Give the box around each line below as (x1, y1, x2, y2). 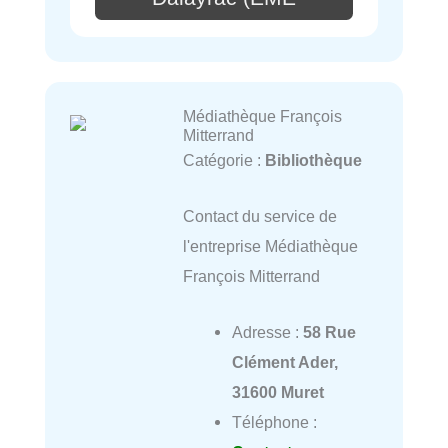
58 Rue (302, 323, 356, 342)
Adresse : (231, 323, 303, 342)
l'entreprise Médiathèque (182, 236, 358, 255)
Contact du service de (182, 206, 337, 225)
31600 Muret (231, 383, 324, 402)
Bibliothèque (264, 150, 362, 169)
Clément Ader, (231, 353, 338, 372)
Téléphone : (231, 413, 317, 432)
